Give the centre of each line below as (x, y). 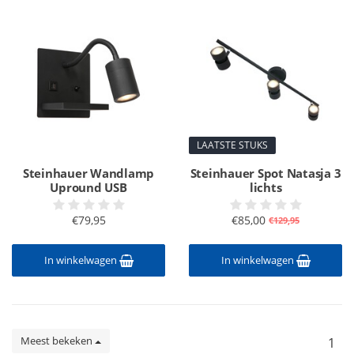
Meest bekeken (58, 341)
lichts (265, 187)
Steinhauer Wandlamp (88, 173)
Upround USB (88, 187)
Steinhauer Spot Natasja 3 (265, 173)
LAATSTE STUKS (232, 145)
